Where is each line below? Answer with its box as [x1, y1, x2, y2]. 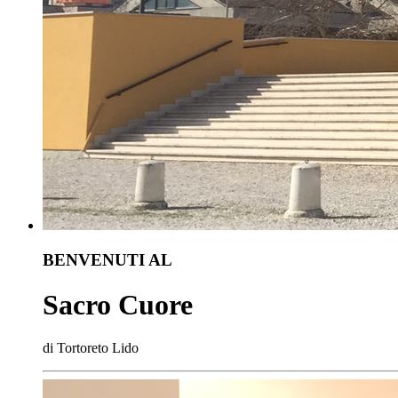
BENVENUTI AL [43, 250, 172, 269]
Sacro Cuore [43, 289, 193, 322]
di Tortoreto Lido [43, 340, 139, 356]
